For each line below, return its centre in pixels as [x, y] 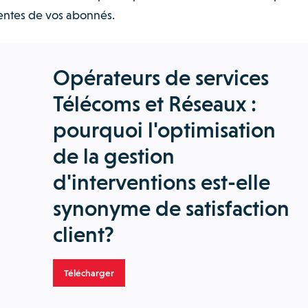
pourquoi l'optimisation [164, 130]
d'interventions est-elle [161, 182]
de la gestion [113, 156]
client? [83, 234]
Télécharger [89, 273]
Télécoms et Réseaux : [154, 104]
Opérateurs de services [161, 78]
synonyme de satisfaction [171, 208]
